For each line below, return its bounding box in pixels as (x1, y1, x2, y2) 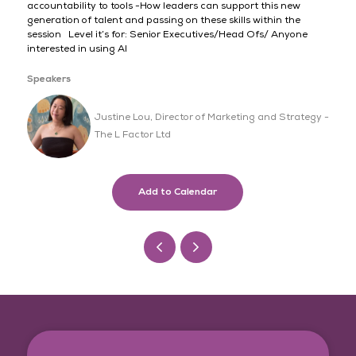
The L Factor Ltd (94, 128, 171, 141)
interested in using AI (26, 42, 127, 55)
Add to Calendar (138, 185, 218, 198)
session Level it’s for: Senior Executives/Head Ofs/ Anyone (26, 28, 308, 41)
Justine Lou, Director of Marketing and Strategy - (94, 110, 329, 123)
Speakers (26, 72, 71, 85)
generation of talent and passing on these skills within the (26, 14, 300, 26)
